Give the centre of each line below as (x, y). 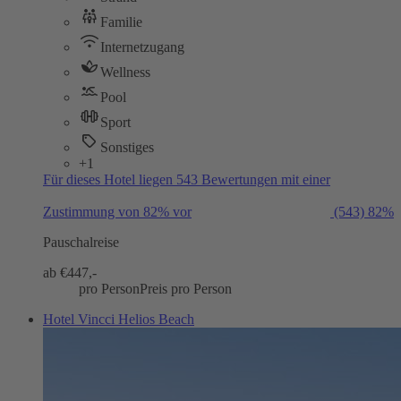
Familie (121, 21)
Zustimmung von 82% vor (117, 211)
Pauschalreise (81, 242)
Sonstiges (127, 147)
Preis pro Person (186, 288)
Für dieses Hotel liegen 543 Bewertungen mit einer (187, 179)
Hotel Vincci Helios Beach (119, 319)
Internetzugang (142, 47)
